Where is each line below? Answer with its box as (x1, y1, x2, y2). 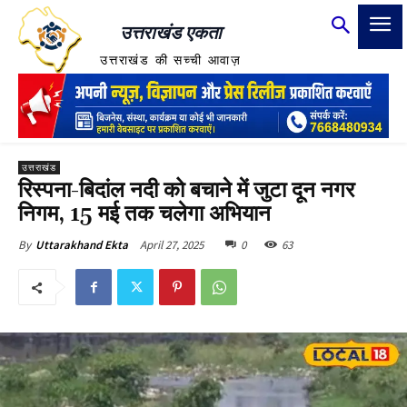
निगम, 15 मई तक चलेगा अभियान (18, 200, 271, 228)
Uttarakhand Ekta (35, 236, 128, 253)
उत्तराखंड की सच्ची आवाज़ (100, 54, 242, 68)
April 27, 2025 (140, 236, 203, 253)
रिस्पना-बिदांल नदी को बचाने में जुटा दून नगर (18, 176, 354, 204)
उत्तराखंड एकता (120, 23, 222, 44)
